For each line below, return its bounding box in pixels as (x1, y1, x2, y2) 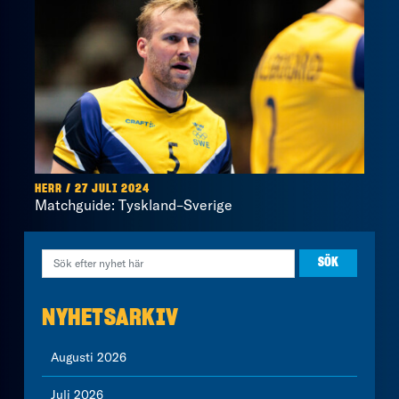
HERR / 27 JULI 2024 (35, 183, 150, 195)
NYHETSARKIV (42, 305, 179, 330)
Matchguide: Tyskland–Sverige (35, 195, 232, 214)
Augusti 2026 (51, 348, 126, 365)
